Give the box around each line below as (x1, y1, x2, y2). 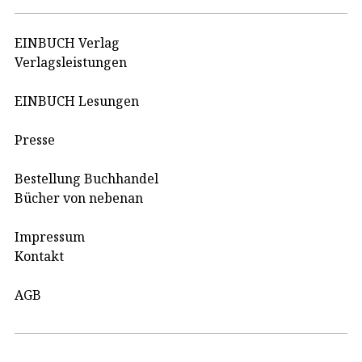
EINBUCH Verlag (15, 33, 120, 52)
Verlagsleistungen (15, 53, 127, 71)
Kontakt (15, 246, 64, 265)
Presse (15, 130, 55, 149)
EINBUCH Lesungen (15, 91, 139, 110)
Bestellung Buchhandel (15, 169, 158, 187)
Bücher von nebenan (15, 188, 143, 207)
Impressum (15, 227, 85, 246)
